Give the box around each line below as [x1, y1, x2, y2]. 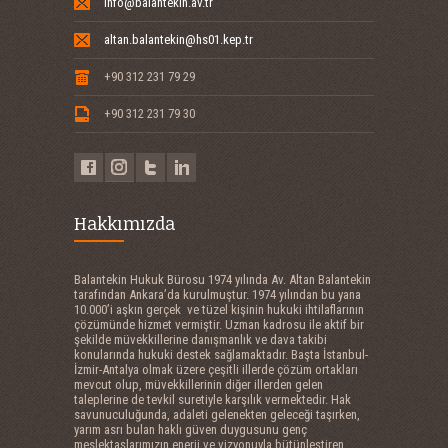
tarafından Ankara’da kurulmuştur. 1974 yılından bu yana [74, 287, 361, 302]
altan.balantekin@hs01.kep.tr [104, 32, 253, 47]
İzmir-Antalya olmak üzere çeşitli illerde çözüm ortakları [74, 362, 358, 377]
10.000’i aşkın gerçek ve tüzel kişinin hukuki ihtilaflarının [74, 302, 364, 317]
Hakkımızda [74, 211, 175, 235]
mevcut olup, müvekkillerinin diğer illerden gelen [74, 377, 323, 392]
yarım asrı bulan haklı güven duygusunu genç [74, 422, 307, 437]
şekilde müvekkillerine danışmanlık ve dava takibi [74, 332, 327, 347]
